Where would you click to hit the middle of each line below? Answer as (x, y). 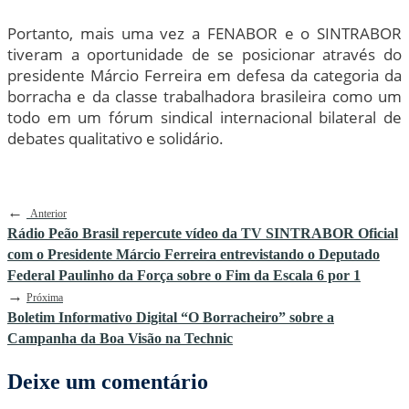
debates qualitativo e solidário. (115, 138)
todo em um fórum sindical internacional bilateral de (204, 117)
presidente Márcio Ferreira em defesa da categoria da (204, 75)
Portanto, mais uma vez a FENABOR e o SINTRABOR (204, 33)
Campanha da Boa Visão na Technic (120, 338)
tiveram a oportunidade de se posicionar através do (204, 54)
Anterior (48, 213)
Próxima (45, 297)
